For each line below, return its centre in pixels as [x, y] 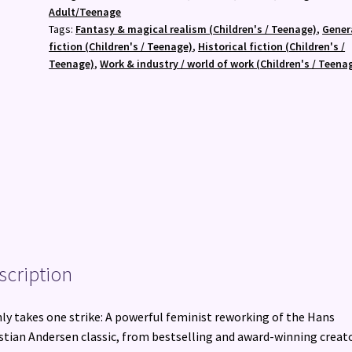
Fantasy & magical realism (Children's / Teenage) [196, 29]
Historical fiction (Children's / [272, 46]
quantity [71, 22]
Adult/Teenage [85, 11]
